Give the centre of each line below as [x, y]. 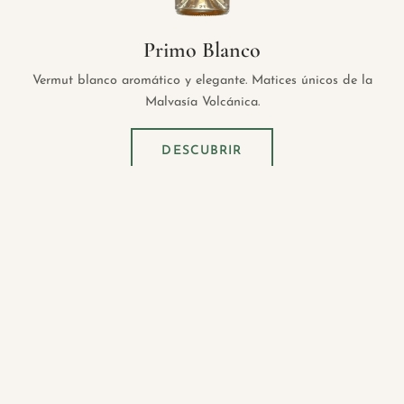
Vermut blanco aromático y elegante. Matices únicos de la [202, 81]
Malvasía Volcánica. [202, 103]
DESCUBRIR [202, 151]
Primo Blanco [202, 50]
